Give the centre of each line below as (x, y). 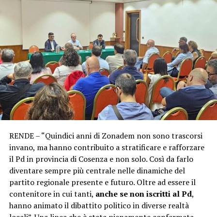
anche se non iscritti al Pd (143, 194)
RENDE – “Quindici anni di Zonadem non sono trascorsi (106, 136)
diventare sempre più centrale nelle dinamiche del (97, 171)
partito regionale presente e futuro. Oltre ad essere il (102, 182)
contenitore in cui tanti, (52, 194)
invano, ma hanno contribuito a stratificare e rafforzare (107, 147)
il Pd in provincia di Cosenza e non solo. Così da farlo (101, 159)
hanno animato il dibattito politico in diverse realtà (99, 206)
